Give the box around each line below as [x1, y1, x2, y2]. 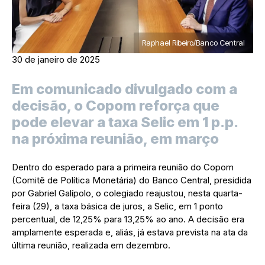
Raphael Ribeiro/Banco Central [142, 37, 245, 47]
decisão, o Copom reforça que [12, 96, 219, 114]
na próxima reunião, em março [12, 130, 219, 147]
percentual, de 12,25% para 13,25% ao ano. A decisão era [12, 213, 244, 225]
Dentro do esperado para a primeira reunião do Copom [12, 161, 234, 173]
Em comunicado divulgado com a [12, 80, 237, 98]
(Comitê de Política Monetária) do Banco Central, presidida [12, 174, 251, 186]
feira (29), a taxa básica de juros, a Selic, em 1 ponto [12, 200, 223, 212]
